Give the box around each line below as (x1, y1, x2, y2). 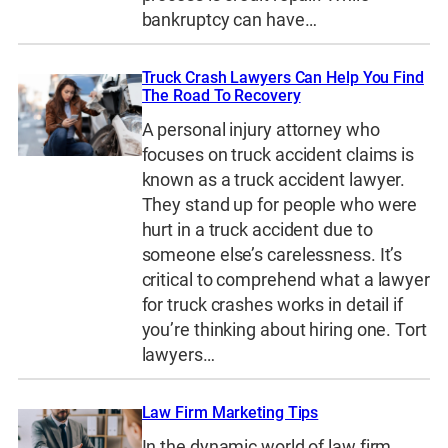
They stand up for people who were (141, 194, 418, 217)
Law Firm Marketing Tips (141, 402, 319, 422)
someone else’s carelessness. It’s (141, 244, 403, 267)
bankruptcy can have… (141, 9, 317, 32)
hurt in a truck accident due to (141, 219, 373, 242)
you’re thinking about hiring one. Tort (141, 319, 427, 342)
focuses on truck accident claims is (141, 144, 415, 167)
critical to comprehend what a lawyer (141, 269, 430, 292)
